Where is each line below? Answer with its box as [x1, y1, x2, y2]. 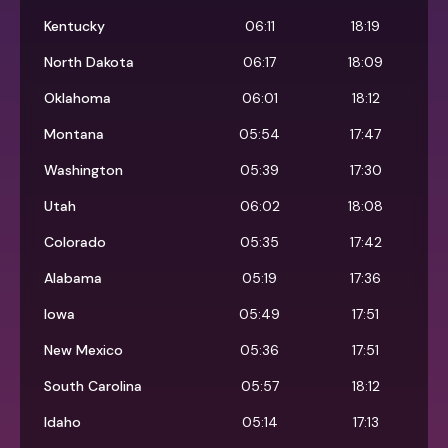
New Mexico [44, 341, 123, 360]
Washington [44, 161, 123, 180]
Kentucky [44, 17, 105, 36]
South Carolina [44, 377, 142, 396]
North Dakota [44, 53, 134, 72]
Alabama [44, 269, 102, 288]
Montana [44, 125, 104, 144]
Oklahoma [44, 89, 111, 108]
